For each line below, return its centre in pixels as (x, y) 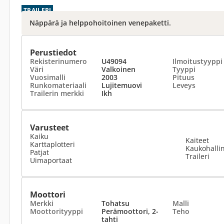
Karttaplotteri (52, 144)
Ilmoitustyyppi (197, 61)
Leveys (184, 85)
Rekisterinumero (58, 61)
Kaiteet (197, 140)
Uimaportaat (51, 160)
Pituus (183, 77)
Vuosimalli (48, 77)
